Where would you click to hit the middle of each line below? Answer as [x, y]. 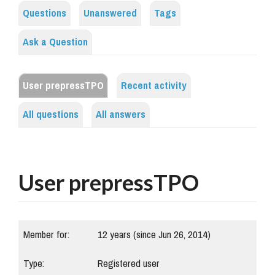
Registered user [129, 264]
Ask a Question [55, 42]
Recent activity [154, 86]
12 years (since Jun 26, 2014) [154, 235]
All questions [51, 115]
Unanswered [110, 14]
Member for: [46, 235]
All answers [121, 115]
